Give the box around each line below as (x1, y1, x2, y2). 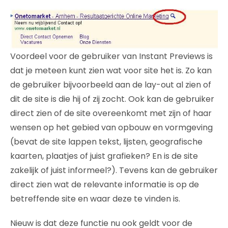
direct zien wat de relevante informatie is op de (10, 178, 199, 190)
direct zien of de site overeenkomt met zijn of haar (10, 107, 212, 119)
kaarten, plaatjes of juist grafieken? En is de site (10, 150, 198, 162)
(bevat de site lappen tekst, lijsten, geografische (10, 135, 203, 148)
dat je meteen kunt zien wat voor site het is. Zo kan (10, 64, 212, 76)
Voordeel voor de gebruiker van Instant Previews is (10, 50, 213, 62)
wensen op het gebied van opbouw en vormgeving (10, 121, 213, 133)
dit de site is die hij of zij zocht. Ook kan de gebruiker (10, 93, 214, 105)
